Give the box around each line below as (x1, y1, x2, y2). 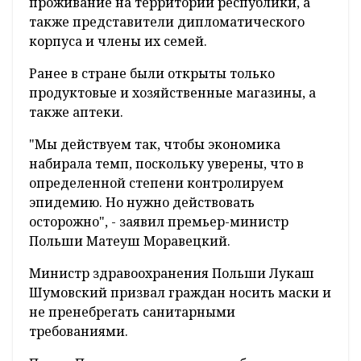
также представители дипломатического (29, 13, 305, 31)
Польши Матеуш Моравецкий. (29, 232, 230, 251)
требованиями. (29, 322, 128, 341)
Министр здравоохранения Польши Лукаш (29, 264, 314, 283)
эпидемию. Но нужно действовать (29, 193, 255, 212)
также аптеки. (29, 103, 123, 122)
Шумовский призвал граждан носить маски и (29, 284, 331, 302)
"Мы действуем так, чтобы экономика (29, 135, 280, 154)
